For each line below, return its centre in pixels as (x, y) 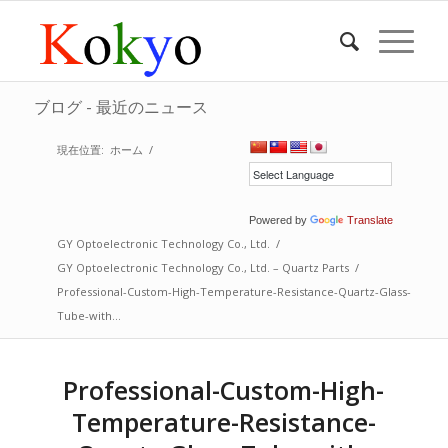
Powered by (280, 220)
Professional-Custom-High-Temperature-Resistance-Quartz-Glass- (233, 291)
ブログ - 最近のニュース (120, 107)
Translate (370, 220)
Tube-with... (88, 315)
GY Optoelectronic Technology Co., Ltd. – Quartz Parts (202, 267)
